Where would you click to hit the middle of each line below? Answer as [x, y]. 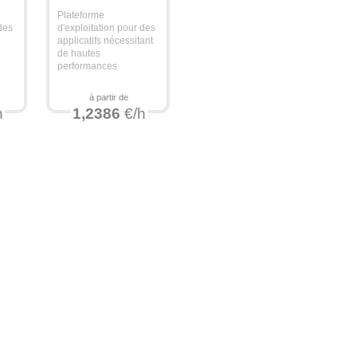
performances [89, 66]
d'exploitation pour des [107, 28]
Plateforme [81, 15]
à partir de [109, 97]
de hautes [79, 53]
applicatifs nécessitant [106, 41]
